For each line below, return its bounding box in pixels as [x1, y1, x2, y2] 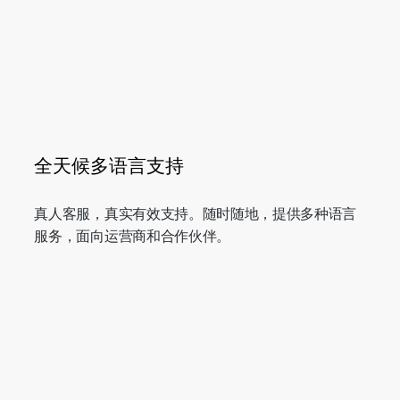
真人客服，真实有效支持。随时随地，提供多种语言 [34, 203, 357, 224]
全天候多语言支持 [34, 152, 185, 179]
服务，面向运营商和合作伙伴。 [34, 225, 230, 246]
